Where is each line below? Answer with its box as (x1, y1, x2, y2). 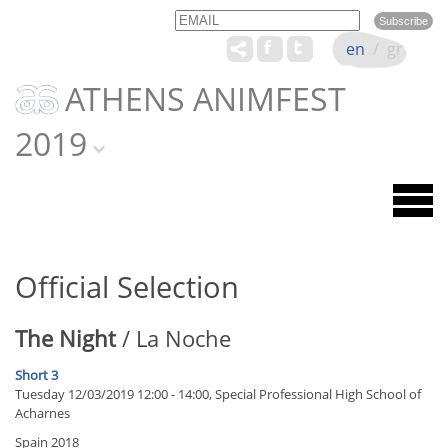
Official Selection (15, 267, 239, 306)
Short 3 (15, 366, 58, 385)
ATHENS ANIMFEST (65, 77, 346, 120)
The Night (15, 323, 116, 354)
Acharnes (15, 404, 70, 423)
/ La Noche (116, 323, 231, 354)
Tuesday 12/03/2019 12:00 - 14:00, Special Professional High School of (15, 385, 421, 404)
